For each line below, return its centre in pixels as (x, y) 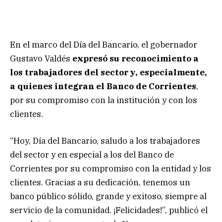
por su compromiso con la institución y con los (104, 100)
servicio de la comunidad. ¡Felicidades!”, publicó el (109, 210)
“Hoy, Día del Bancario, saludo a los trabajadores (105, 140)
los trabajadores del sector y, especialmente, (109, 72)
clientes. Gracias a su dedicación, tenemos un (100, 182)
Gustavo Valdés (41, 58)
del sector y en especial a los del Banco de (92, 154)
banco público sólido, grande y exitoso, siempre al (108, 196)
